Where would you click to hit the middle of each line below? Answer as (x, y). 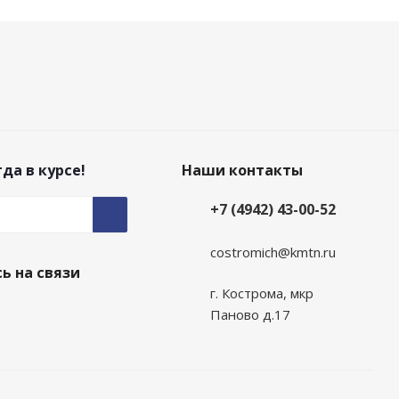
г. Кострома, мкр (261, 293)
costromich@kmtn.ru (273, 252)
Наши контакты (242, 171)
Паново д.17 (250, 314)
